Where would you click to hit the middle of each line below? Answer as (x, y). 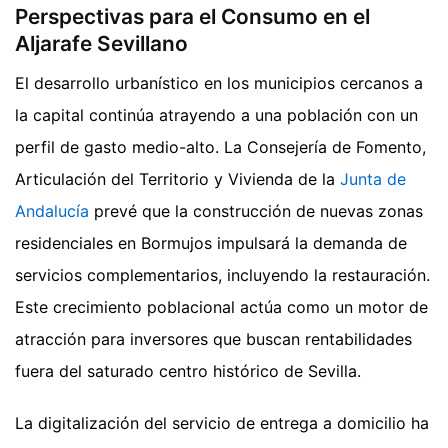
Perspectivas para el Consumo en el (192, 16)
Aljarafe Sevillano (101, 43)
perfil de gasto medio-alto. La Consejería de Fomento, (220, 147)
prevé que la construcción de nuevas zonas (256, 211)
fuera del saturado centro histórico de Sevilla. (188, 371)
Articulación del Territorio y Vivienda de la (177, 179)
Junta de (373, 179)
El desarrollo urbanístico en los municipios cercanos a (219, 83)
